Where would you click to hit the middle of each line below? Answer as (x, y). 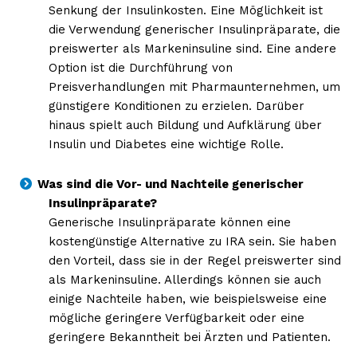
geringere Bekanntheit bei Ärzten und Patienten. (189, 337)
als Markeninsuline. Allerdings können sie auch (184, 279)
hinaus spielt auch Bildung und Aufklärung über (185, 125)
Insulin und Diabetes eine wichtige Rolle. (166, 144)
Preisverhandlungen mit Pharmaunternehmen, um (194, 86)
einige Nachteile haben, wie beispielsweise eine (187, 298)
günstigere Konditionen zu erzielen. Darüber (176, 106)
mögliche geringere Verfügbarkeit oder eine (176, 318)
